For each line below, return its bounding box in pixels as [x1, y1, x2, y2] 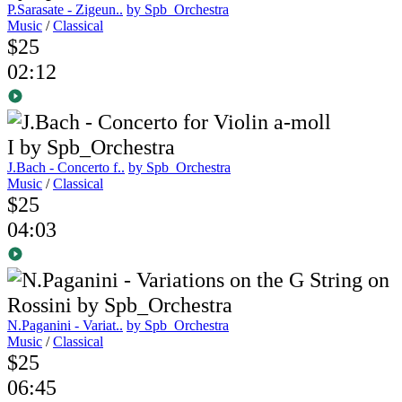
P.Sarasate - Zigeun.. [7, 2, 123, 18]
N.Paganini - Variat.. [7, 318, 123, 334]
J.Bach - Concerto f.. [7, 160, 125, 176]
